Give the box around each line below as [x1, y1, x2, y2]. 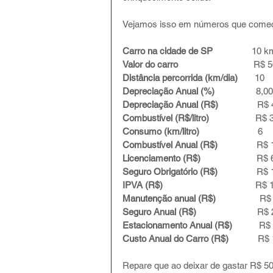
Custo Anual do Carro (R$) [122, 233, 229, 244]
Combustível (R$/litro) [122, 112, 209, 123]
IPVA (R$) [122, 179, 163, 190]
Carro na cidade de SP [122, 45, 218, 56]
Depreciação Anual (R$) [122, 99, 223, 110]
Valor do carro [122, 58, 180, 69]
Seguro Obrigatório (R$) [122, 166, 225, 177]
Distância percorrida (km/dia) [122, 72, 247, 83]
